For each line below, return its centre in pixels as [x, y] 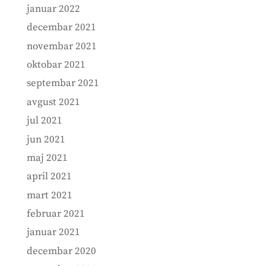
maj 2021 [47, 158]
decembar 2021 [61, 28]
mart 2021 [49, 195]
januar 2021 [53, 232]
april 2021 [49, 177]
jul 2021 [44, 121]
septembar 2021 [63, 83]
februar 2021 [56, 214]
